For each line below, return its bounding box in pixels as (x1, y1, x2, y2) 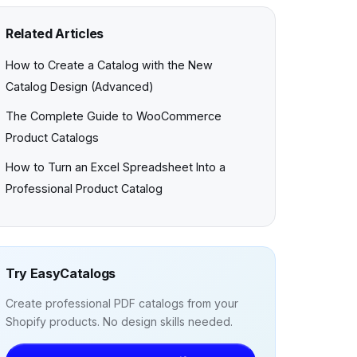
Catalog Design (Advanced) (6, 80, 154, 93)
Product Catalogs (6, 131, 99, 144)
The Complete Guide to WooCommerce (6, 109, 222, 123)
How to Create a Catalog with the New (6, 58, 213, 72)
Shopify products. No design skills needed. (6, 315, 233, 328)
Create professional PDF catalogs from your (6, 296, 238, 310)
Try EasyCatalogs (6, 265, 116, 281)
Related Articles (6, 25, 104, 41)
